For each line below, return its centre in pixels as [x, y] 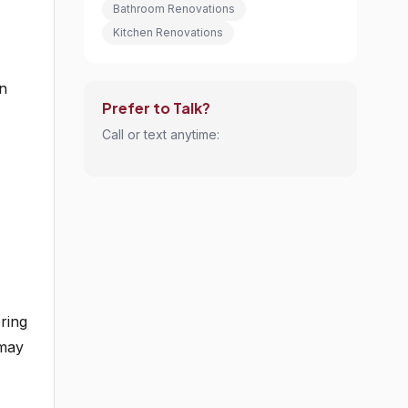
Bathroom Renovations [174, 9]
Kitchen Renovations [168, 32]
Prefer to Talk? [156, 108]
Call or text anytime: [161, 134]
